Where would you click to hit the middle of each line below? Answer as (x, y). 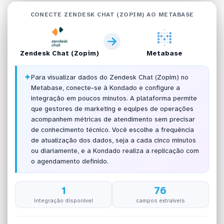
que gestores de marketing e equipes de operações (112, 109)
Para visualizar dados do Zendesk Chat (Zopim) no (109, 77)
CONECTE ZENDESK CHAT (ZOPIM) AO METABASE (112, 14)
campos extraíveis (160, 200)
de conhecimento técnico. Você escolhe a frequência (112, 130)
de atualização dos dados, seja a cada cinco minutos (113, 140)
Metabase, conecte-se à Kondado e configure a (105, 88)
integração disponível (64, 200)
